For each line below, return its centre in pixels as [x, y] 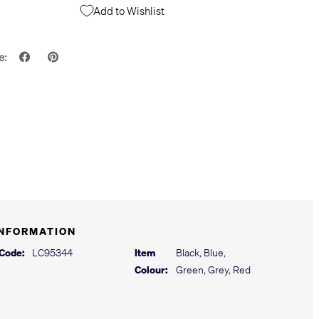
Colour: [152, 270]
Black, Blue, [200, 252]
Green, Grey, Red [213, 270]
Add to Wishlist [129, 10]
